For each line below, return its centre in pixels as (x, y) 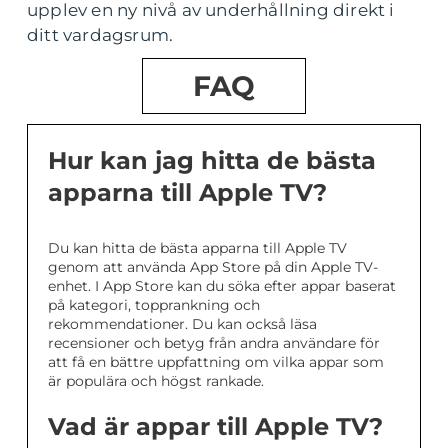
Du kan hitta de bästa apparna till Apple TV (197, 248)
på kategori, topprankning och (154, 305)
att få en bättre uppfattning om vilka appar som (216, 362)
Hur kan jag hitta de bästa (212, 161)
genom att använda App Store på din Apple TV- (213, 267)
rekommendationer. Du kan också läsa (182, 324)
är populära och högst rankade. (156, 381)
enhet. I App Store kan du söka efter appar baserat (222, 286)
